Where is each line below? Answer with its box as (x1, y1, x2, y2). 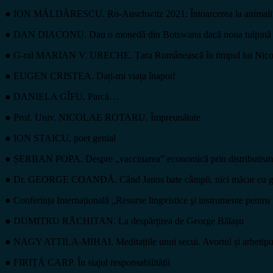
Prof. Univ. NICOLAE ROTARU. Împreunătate (13, 112, 200, 122)
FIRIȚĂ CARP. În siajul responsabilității (13, 257, 170, 268)
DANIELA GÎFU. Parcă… (13, 91, 119, 102)
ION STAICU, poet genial (13, 132, 116, 143)
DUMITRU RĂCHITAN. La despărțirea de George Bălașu (13, 215, 244, 226)
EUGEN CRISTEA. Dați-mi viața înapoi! (13, 70, 175, 81)
